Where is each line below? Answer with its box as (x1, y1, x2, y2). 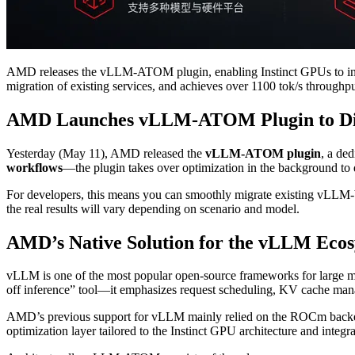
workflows (6, 160, 63, 174)
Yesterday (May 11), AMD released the (6, 146, 205, 160)
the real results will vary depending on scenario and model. (6, 201, 300, 216)
